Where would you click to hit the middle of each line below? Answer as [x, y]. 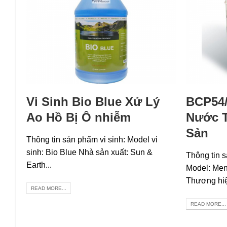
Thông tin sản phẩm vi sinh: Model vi [92, 139]
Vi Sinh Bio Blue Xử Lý [93, 101]
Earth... [39, 165]
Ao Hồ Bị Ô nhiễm [79, 117]
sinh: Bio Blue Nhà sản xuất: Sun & [89, 152]
